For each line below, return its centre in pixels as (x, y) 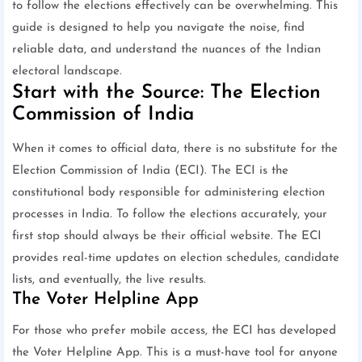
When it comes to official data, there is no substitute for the (175, 149)
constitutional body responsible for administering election (168, 193)
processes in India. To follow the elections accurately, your (170, 215)
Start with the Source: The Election (166, 93)
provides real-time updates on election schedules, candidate (176, 259)
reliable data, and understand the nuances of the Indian (166, 50)
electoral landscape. (67, 72)
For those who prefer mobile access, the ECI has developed (174, 331)
